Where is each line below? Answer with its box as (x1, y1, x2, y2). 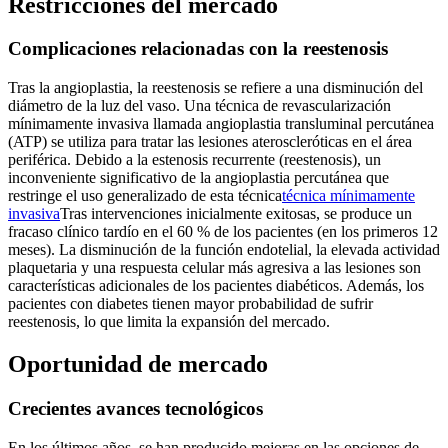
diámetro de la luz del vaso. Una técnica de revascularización (8, 97, 391, 115)
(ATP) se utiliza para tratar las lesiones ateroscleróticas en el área (8, 133, 412, 151)
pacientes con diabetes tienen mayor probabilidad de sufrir (8, 295, 373, 313)
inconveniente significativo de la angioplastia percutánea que (8, 169, 389, 187)
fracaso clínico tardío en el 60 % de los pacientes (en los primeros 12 (8, 223, 438, 241)
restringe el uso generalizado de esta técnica (8, 187, 282, 205)
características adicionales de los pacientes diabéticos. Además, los (8, 277, 424, 295)
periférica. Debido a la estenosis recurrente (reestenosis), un (8, 151, 381, 169)
